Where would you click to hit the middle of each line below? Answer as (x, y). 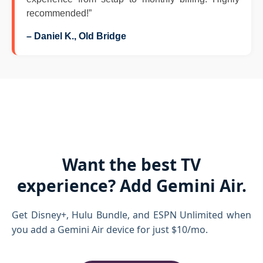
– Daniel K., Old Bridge (76, 36)
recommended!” (59, 13)
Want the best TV (131, 164)
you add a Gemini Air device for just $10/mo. (110, 230)
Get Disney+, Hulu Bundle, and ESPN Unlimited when (131, 215)
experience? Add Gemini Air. (131, 186)
